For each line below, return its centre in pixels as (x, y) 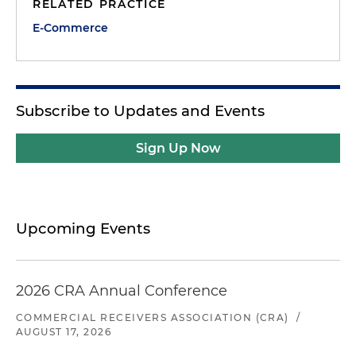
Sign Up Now (178, 148)
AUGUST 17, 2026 (64, 332)
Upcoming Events (83, 228)
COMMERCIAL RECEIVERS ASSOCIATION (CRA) (153, 317)
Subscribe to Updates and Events (140, 111)
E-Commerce (70, 28)
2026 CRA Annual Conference (122, 291)
